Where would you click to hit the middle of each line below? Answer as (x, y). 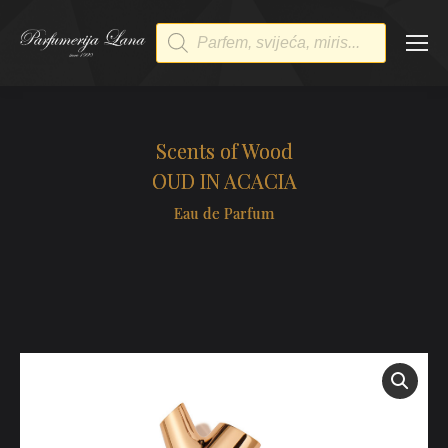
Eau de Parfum (224, 213)
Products (193, 32)
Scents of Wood (224, 150)
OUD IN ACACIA (224, 180)
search (183, 50)
